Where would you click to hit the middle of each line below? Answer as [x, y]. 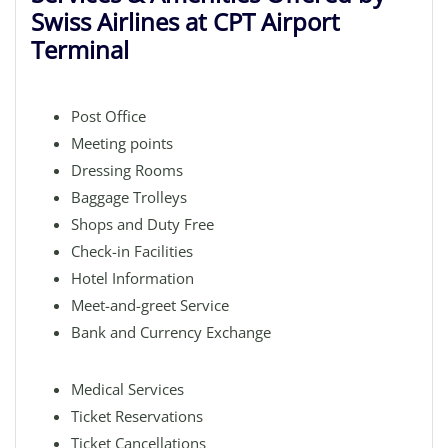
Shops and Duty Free [142, 224]
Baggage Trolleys [129, 197]
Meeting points [122, 143]
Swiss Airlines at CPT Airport [185, 21]
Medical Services [127, 389]
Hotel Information [132, 278]
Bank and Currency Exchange [171, 332]
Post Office [108, 116]
